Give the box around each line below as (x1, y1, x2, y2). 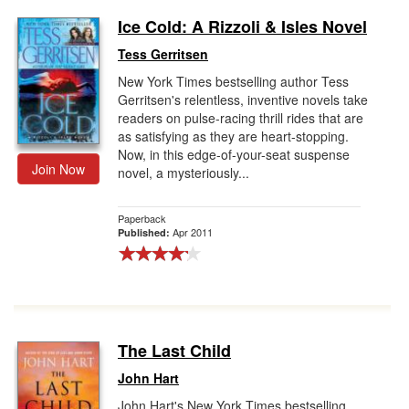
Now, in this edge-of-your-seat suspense (118, 145, 350, 163)
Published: (118, 225, 173, 239)
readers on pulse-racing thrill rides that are (118, 109, 363, 127)
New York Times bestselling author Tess (118, 72, 349, 90)
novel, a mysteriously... (118, 163, 249, 182)
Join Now (32, 160, 85, 178)
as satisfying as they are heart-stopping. (118, 127, 349, 145)
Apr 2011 (173, 225, 213, 239)
